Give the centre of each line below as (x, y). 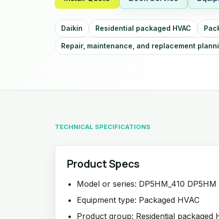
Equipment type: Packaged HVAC (138, 200)
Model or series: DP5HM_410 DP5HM (147, 184)
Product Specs (103, 164)
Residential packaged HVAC (143, 28)
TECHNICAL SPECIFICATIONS (103, 127)
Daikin (72, 28)
